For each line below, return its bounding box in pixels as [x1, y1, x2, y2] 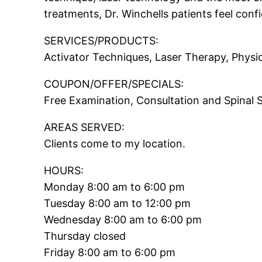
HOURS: [44, 164, 84, 177]
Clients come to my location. [44, 137, 186, 150]
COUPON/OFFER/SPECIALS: [44, 78, 184, 91]
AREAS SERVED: [44, 121, 125, 134]
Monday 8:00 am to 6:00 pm [44, 181, 185, 194]
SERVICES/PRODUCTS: [44, 35, 159, 47]
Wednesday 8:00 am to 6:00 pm [44, 213, 202, 226]
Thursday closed [44, 230, 126, 243]
